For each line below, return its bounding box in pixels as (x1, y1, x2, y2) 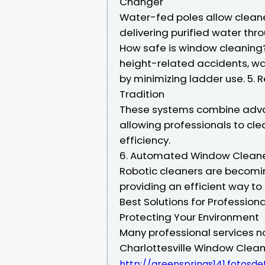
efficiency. (119, 132, 170, 147)
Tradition (119, 86, 164, 101)
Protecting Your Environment (119, 209, 259, 224)
